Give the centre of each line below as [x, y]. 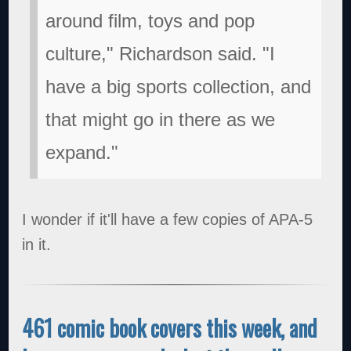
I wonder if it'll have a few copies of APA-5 [168, 219]
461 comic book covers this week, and [170, 327]
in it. [37, 244]
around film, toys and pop [150, 20]
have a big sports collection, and [179, 86]
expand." [82, 152]
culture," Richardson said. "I [161, 53]
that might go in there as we [161, 119]
